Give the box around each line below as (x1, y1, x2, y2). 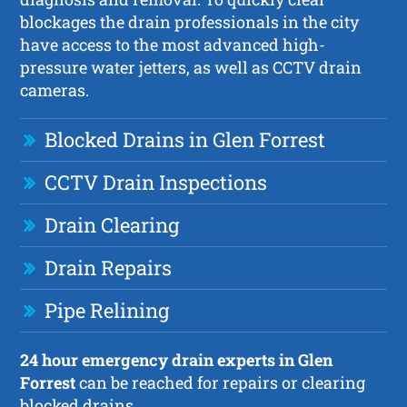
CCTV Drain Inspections (45, 168, 268, 195)
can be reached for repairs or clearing (75, 371, 366, 393)
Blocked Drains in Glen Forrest (45, 125, 326, 153)
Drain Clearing (45, 211, 180, 238)
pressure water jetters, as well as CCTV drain (20, 55, 362, 78)
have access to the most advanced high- (20, 33, 326, 55)
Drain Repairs (45, 253, 173, 281)
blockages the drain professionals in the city (20, 10, 360, 33)
